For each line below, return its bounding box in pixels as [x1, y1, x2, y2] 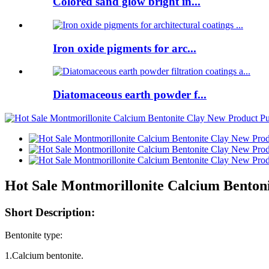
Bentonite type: [5, 230, 62, 241]
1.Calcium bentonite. [5, 250, 83, 261]
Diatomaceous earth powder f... [53, 88, 207, 101]
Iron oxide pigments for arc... [53, 41, 196, 55]
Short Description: [5, 205, 95, 219]
